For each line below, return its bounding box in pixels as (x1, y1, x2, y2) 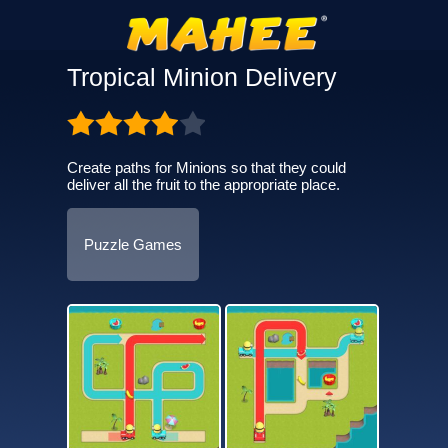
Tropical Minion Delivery (66, 63, 337, 91)
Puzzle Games (83, 236, 182, 253)
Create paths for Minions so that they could (66, 159, 346, 176)
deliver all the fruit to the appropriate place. (66, 176, 340, 193)
